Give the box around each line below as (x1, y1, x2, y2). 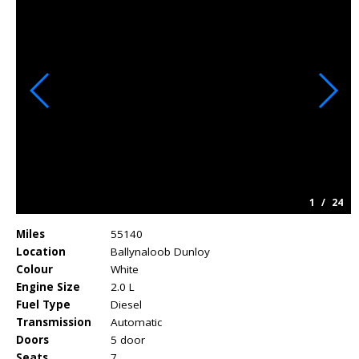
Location (16, 244, 66, 259)
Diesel (111, 296, 142, 312)
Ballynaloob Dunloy (111, 244, 210, 259)
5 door (111, 332, 145, 347)
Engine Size (16, 279, 80, 294)
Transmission (16, 314, 91, 329)
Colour (16, 261, 53, 276)
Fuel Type (16, 296, 71, 312)
